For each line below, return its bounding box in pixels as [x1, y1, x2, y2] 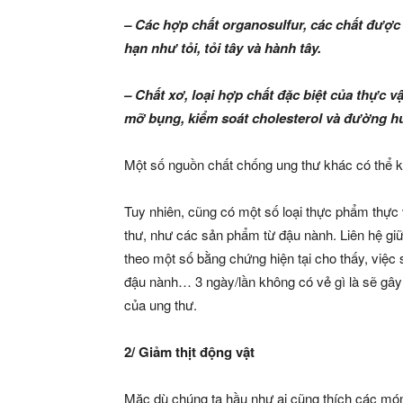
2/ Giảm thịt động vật [124, 342, 255, 362]
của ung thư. [124, 295, 197, 314]
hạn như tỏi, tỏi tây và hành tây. [124, 38, 321, 58]
